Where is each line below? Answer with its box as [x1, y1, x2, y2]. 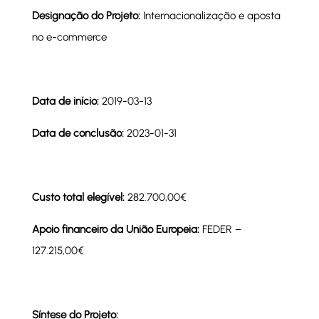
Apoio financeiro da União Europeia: [31, 222, 199, 236]
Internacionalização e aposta [140, 9, 281, 22]
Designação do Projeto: [31, 9, 140, 22]
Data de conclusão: [31, 126, 127, 140]
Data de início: [31, 94, 102, 108]
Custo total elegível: [31, 190, 125, 204]
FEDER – [199, 222, 241, 236]
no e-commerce [31, 30, 107, 43]
